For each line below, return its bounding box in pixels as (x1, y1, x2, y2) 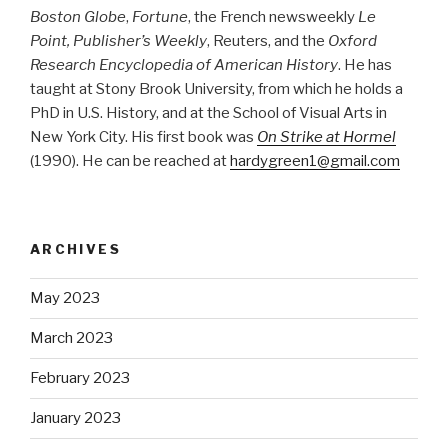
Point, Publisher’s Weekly (30, 31, 207, 50)
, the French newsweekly (188, 7, 358, 26)
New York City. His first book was (30, 127, 257, 146)
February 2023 (30, 369, 130, 388)
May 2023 (30, 289, 100, 308)
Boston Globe (30, 7, 126, 26)
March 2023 (30, 329, 113, 348)
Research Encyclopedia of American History (30, 55, 338, 74)
